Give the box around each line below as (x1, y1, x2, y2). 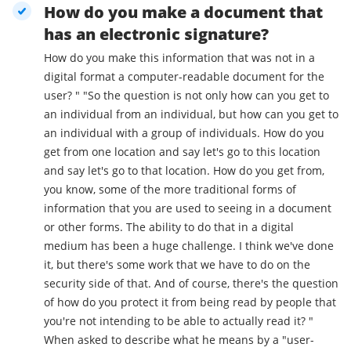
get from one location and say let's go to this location (44, 144, 320, 160)
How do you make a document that (44, 2, 323, 24)
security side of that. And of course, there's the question (44, 276, 338, 291)
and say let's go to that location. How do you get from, (44, 163, 324, 179)
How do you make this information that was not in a (44, 50, 315, 66)
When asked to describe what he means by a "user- (44, 332, 314, 348)
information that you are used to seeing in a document (44, 201, 331, 216)
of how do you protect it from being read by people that (44, 295, 336, 310)
